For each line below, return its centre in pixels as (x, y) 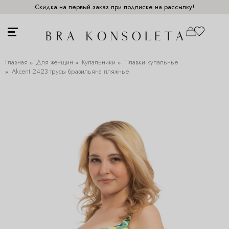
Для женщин (55, 62)
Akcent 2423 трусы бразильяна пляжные (70, 71)
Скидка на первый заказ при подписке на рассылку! (114, 7)
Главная (16, 62)
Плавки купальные (151, 62)
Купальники (99, 62)
